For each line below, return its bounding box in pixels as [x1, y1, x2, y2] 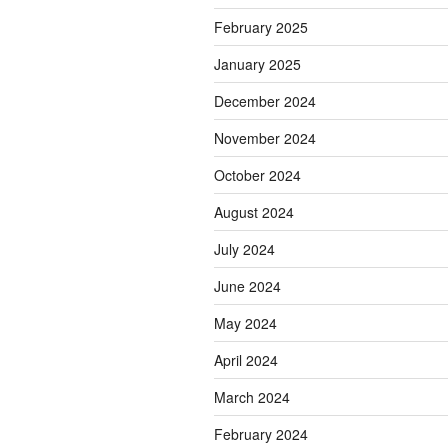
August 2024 [214, 202, 294, 223]
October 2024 [214, 165, 301, 186]
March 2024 [214, 387, 290, 408]
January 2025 [214, 54, 301, 75]
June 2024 [214, 276, 281, 297]
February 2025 [214, 17, 308, 38]
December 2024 [214, 91, 316, 112]
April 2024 [214, 350, 278, 371]
